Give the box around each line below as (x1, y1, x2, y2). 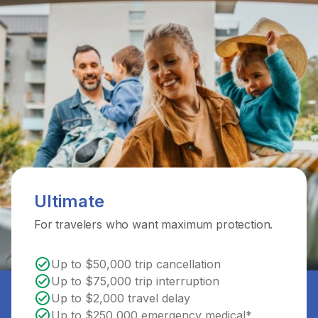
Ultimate (34, 191, 104, 212)
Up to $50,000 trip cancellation (51, 257, 221, 271)
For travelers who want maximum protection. (34, 217, 273, 231)
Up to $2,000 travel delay (51, 291, 190, 305)
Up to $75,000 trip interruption (51, 274, 219, 288)
